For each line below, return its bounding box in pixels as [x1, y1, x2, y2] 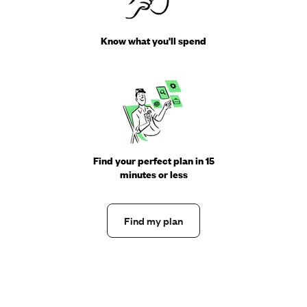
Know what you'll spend [101, 34, 206, 47]
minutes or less [119, 167, 188, 181]
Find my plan [124, 213, 183, 228]
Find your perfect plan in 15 [93, 153, 214, 167]
